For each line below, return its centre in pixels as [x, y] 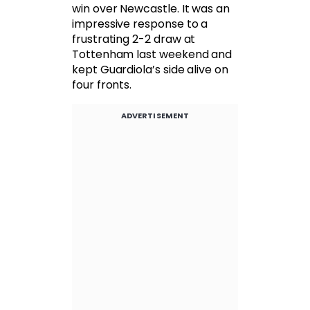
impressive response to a [140, 24]
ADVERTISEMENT [155, 116]
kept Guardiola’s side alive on [150, 70]
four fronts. [102, 85]
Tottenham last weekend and [152, 55]
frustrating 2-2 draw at [134, 39]
